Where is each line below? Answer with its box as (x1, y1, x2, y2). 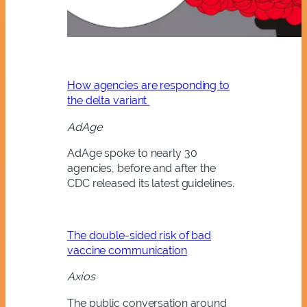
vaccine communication (67, 244, 187, 258)
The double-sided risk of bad (67, 229, 212, 243)
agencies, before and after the (67, 161, 216, 175)
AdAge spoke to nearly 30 (67, 146, 197, 160)
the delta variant (67, 94, 150, 108)
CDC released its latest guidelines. (67, 176, 234, 190)
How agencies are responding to (67, 79, 230, 93)
